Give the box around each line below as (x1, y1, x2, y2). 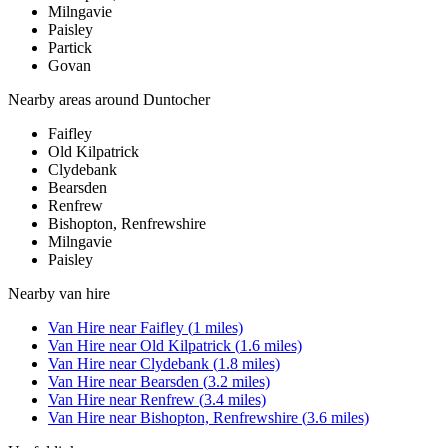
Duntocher (143, 91, 210, 109)
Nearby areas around (8, 91, 143, 109)
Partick (48, 39, 92, 57)
